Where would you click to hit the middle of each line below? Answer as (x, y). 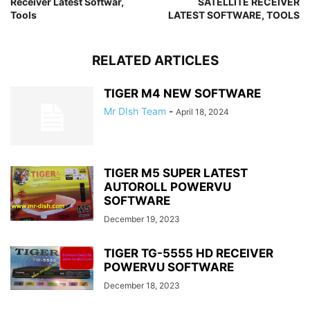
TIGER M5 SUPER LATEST (176, 173)
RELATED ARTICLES (155, 61)
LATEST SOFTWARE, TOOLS (234, 15)
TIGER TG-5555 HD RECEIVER (189, 254)
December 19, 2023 (142, 219)
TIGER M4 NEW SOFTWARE (182, 94)
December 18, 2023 (142, 286)
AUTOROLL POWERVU (167, 187)
